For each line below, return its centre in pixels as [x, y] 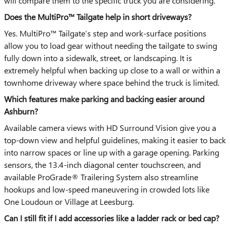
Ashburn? [21, 111]
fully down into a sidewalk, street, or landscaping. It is [98, 58]
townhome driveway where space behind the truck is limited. [112, 82]
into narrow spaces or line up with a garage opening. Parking [112, 152]
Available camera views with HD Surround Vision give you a [110, 128]
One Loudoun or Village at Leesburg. [69, 202]
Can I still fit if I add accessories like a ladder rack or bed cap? [112, 218]
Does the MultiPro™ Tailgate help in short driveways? [98, 17]
